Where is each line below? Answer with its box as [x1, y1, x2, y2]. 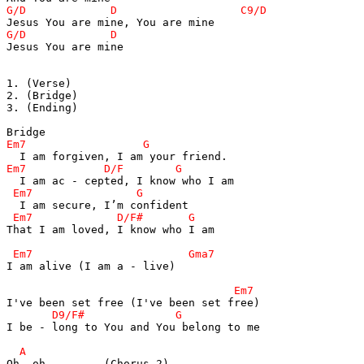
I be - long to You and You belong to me [6, 320, 260, 333]
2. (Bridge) [6, 89, 78, 102]
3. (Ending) [6, 101, 78, 114]
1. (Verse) [6, 76, 71, 89]
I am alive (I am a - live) [6, 259, 175, 272]
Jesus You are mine [6, 40, 123, 53]
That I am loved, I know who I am [6, 223, 214, 236]
